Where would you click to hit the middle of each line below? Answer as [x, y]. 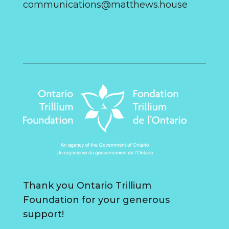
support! [43, 214]
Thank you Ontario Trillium [87, 186]
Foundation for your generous [96, 200]
